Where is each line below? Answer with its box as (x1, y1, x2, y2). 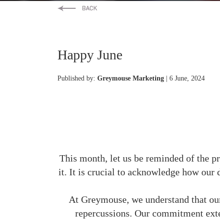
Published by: (57, 74, 97, 82)
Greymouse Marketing (97, 74, 164, 82)
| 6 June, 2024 (164, 74, 205, 82)
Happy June (57, 47, 122, 62)
